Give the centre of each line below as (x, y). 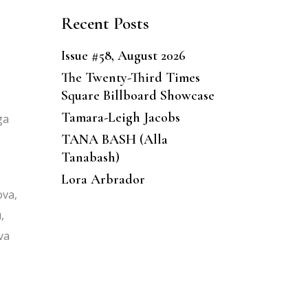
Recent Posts (105, 23)
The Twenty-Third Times (130, 77)
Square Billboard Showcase (137, 95)
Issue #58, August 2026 (123, 55)
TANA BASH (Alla (114, 139)
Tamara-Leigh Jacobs (120, 117)
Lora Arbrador (103, 179)
